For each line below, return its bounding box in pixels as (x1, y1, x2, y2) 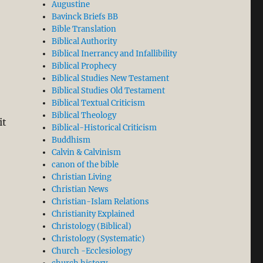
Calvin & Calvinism (52, 147, 122, 158)
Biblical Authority (52, 36, 117, 47)
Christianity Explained (52, 209, 135, 220)
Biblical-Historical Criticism (52, 123, 157, 133)
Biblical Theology (52, 110, 117, 121)
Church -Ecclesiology (52, 246, 133, 257)
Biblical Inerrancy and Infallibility (52, 49, 177, 59)
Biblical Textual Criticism (52, 98, 146, 109)
